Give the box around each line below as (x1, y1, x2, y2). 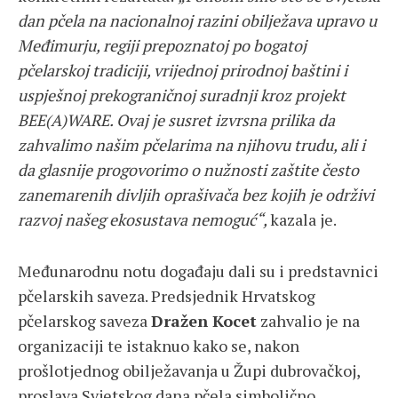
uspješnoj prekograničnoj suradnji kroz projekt (18, 84, 346, 107)
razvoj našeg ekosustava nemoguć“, (18, 209, 270, 231)
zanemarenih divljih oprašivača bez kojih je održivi (18, 184, 374, 206)
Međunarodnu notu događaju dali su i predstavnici (18, 260, 378, 283)
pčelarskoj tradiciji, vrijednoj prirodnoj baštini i (18, 60, 347, 82)
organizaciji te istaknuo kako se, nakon (18, 335, 299, 357)
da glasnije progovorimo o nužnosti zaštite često (18, 159, 359, 181)
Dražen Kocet (151, 310, 257, 332)
